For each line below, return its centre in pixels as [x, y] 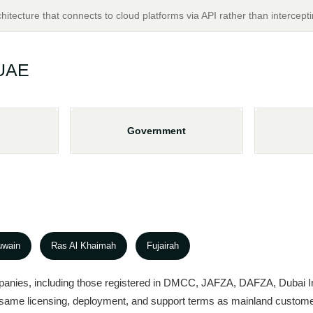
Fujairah [163, 246]
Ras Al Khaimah [83, 246]
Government [156, 131]
